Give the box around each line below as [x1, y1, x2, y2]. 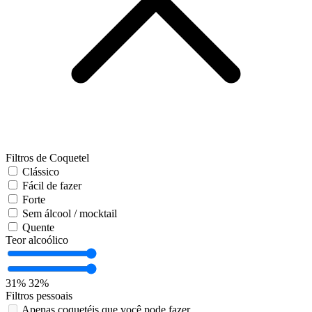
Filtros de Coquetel [6, 152, 89, 164]
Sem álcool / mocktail [22, 208, 117, 220]
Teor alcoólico [6, 234, 68, 247]
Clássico [22, 166, 59, 178]
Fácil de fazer [22, 180, 81, 192]
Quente [22, 221, 54, 234]
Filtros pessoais [6, 290, 72, 302]
